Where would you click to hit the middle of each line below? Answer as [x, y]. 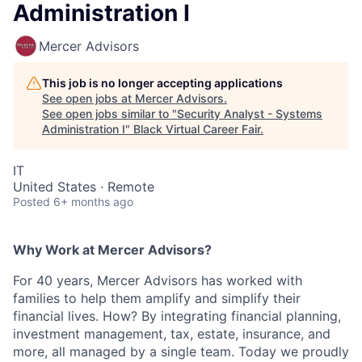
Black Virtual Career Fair [197, 129]
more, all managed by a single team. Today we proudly [181, 351]
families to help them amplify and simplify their [157, 298]
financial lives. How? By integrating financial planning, [177, 316]
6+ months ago [93, 202]
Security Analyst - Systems [250, 114]
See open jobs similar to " [109, 114]
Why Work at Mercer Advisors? [112, 250]
